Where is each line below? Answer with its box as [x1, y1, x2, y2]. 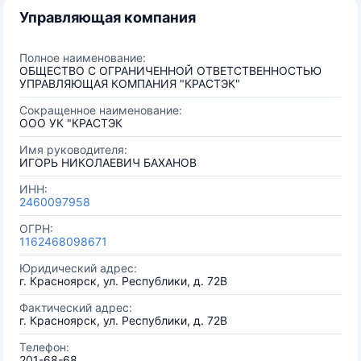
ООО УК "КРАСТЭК [19, 116, 122, 130]
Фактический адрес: [19, 301, 132, 314]
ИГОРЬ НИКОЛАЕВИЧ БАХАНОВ [19, 156, 197, 169]
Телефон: [19, 340, 69, 354]
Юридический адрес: [19, 261, 137, 275]
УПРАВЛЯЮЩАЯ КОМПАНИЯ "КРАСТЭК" [19, 77, 240, 90]
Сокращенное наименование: [19, 103, 182, 117]
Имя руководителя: [19, 143, 127, 156]
